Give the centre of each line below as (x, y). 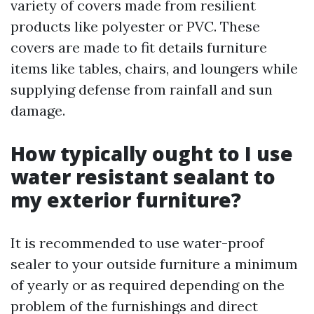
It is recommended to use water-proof (137, 243)
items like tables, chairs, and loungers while (154, 68)
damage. (38, 110)
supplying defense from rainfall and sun (142, 89)
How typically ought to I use (152, 153)
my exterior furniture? (126, 200)
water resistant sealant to (143, 177)
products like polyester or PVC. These (135, 26)
